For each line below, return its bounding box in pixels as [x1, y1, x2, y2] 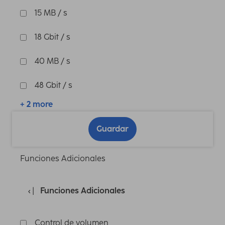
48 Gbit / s [35, 80, 72, 90]
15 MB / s [35, 8, 67, 18]
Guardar [96, 124, 129, 134]
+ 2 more [20, 99, 53, 109]
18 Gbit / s [35, 32, 70, 42]
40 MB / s [35, 56, 70, 66]
